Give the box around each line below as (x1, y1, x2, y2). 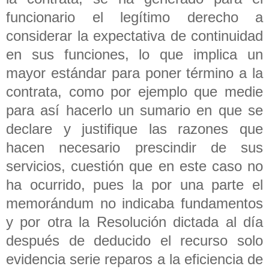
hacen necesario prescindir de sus (6, 139, 263, 156)
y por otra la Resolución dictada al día (6, 213, 263, 230)
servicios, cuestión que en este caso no (6, 157, 263, 174)
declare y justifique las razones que (6, 120, 263, 137)
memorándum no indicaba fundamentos (6, 195, 263, 211)
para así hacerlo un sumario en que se (6, 101, 263, 118)
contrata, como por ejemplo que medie (6, 83, 263, 100)
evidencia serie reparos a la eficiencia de (6, 250, 263, 267)
